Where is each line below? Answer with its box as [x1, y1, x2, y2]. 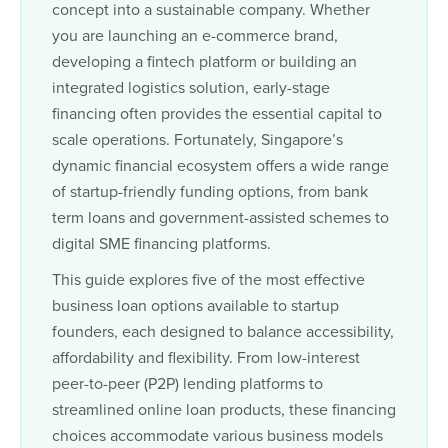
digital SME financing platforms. [52, 233, 271, 254]
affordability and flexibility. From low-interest [52, 347, 360, 368]
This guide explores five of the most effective [52, 269, 365, 290]
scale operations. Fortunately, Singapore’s [52, 129, 343, 150]
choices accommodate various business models [52, 425, 383, 446]
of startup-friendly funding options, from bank [52, 181, 368, 202]
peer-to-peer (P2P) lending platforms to [52, 373, 323, 394]
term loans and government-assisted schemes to [52, 207, 389, 228]
